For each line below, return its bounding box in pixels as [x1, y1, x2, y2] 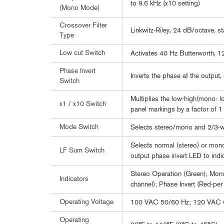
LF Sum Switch [59, 147, 104, 154]
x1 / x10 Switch [59, 101, 106, 107]
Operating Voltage [59, 199, 113, 205]
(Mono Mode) [59, 5, 99, 11]
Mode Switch [59, 124, 98, 130]
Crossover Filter [59, 22, 107, 29]
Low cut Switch [59, 50, 105, 56]
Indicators [59, 176, 88, 182]
